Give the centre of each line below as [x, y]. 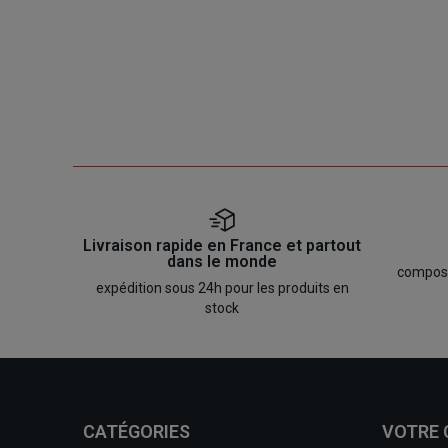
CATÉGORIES [136, 432]
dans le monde [222, 262]
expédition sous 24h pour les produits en [222, 288]
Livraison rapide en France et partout [222, 246]
